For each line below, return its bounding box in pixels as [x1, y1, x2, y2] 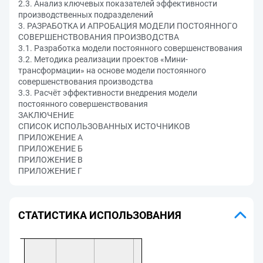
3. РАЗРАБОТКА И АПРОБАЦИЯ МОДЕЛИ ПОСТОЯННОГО [18, 21, 238, 31]
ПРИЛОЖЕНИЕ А [18, 133, 83, 142]
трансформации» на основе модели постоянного [18, 66, 206, 75]
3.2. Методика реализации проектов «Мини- [18, 55, 188, 64]
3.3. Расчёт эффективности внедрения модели [18, 88, 197, 97]
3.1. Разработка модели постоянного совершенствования [18, 43, 242, 53]
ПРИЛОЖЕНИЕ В [18, 155, 83, 164]
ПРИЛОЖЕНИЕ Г [18, 166, 82, 176]
